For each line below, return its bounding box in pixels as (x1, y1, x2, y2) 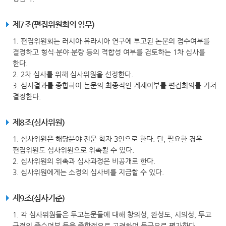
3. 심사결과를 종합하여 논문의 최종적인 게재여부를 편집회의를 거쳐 (13, 81, 216, 89)
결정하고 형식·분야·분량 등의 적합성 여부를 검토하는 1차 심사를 (13, 48, 205, 56)
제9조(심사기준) (13, 193, 65, 203)
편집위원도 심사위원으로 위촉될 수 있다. (13, 146, 134, 154)
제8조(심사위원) (13, 118, 65, 127)
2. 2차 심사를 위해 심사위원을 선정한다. (13, 70, 133, 78)
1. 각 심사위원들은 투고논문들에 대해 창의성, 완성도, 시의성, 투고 (13, 210, 211, 218)
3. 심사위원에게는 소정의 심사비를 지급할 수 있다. (13, 168, 164, 176)
